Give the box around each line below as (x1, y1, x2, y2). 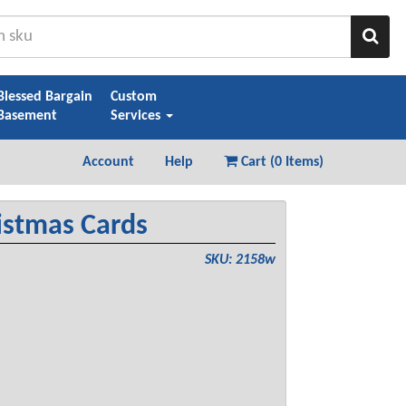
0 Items (275, 154, 319, 169)
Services (110, 109, 164, 124)
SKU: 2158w (205, 252, 276, 267)
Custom (110, 90, 157, 105)
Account (82, 154, 134, 169)
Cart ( (237, 154, 275, 169)
